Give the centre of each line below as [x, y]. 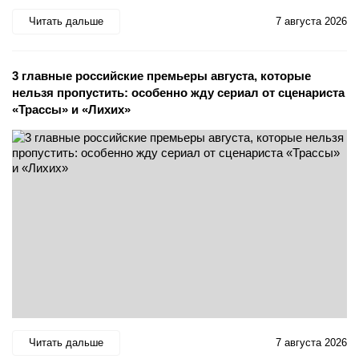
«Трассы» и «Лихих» [71, 109]
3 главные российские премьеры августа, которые [161, 75]
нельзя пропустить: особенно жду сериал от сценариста [178, 92]
